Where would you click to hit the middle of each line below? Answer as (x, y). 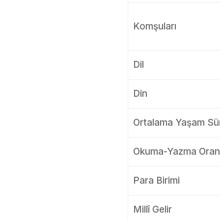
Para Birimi (156, 180)
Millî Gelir (152, 209)
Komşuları (154, 26)
